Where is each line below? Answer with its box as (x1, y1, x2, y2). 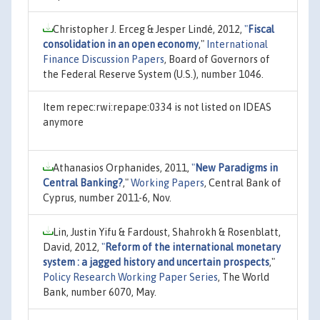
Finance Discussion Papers (43, 53, 164, 65)
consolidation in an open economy (43, 38, 199, 50)
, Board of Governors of (164, 53, 270, 65)
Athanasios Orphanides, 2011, (53, 161, 191, 174)
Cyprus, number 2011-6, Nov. (43, 191, 171, 204)
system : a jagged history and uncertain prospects (43, 256, 269, 268)
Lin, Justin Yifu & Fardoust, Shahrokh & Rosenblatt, (53, 226, 281, 238)
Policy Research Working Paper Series (43, 271, 218, 283)
